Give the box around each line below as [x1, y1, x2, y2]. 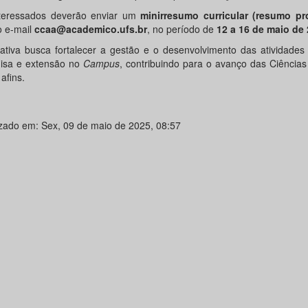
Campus [82, 56, 120, 70]
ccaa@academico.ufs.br [34, 22, 147, 36]
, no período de [146, 22, 217, 36]
